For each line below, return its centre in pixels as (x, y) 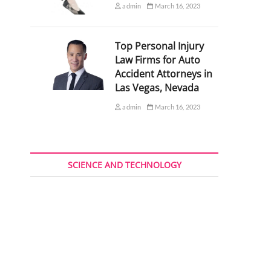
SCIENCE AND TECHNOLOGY (124, 165)
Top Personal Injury (159, 46)
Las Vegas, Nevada (157, 88)
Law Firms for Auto (157, 60)
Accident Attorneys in (163, 74)
